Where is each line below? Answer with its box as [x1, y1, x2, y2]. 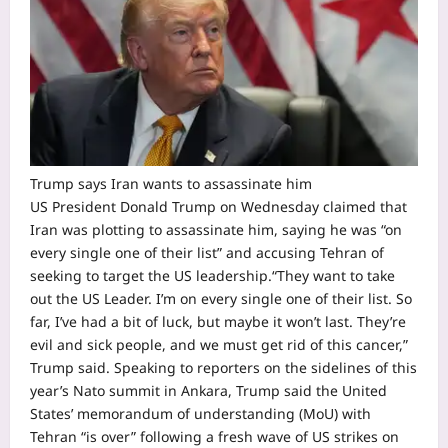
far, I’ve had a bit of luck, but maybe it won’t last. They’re [30, 312, 406, 332]
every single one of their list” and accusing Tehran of [30, 243, 384, 263]
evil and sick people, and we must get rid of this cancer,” [30, 335, 408, 355]
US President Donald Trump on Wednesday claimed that [30, 197, 407, 217]
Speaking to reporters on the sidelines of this [114, 358, 417, 378]
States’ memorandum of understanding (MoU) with [30, 404, 371, 424]
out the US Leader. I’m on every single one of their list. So [30, 289, 412, 309]
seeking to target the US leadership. [30, 266, 272, 286]
